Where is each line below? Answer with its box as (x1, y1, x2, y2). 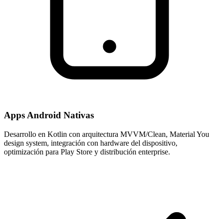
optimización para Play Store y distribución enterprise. (4, 148, 170, 156)
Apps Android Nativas (4, 110, 94, 121)
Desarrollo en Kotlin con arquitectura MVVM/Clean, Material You (4, 130, 209, 139)
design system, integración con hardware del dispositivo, (4, 139, 177, 148)
